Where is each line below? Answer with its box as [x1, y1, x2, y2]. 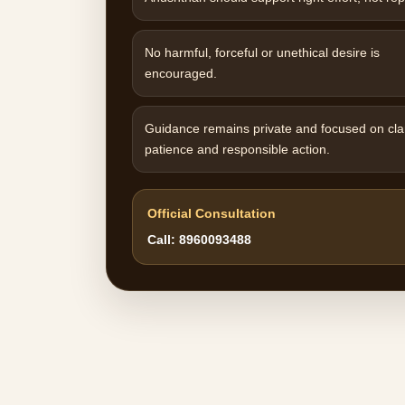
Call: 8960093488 [147, 232, 251, 247]
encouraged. [145, 66, 217, 80]
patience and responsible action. [145, 142, 330, 156]
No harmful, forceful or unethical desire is [145, 45, 380, 60]
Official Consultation [147, 206, 276, 221]
